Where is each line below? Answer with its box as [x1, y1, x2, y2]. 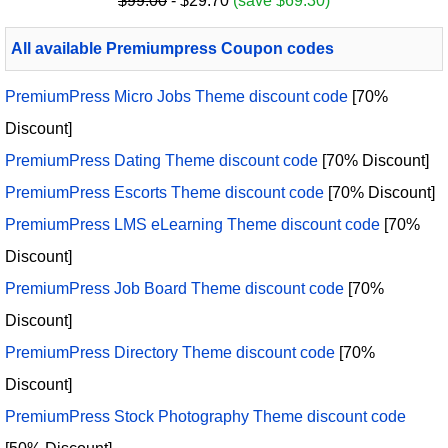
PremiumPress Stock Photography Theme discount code [5, 408, 406, 426]
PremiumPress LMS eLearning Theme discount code [5, 216, 380, 234]
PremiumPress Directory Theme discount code [5, 344, 335, 362]
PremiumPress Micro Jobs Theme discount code [5, 88, 348, 106]
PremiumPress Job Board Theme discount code [5, 280, 344, 298]
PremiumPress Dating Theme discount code [5, 152, 318, 170]
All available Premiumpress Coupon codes [11, 40, 334, 58]
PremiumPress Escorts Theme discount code [5, 184, 324, 202]
